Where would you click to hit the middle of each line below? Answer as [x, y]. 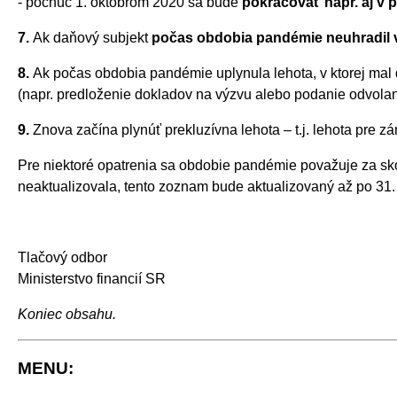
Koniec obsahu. [67, 314]
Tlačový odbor [62, 257]
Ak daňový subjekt [90, 37]
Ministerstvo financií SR [92, 278]
